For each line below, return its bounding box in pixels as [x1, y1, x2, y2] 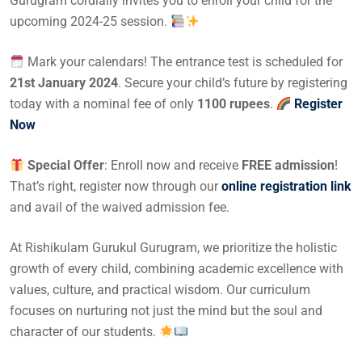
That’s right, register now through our [10, 179, 221, 195]
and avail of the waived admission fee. [10, 200, 229, 216]
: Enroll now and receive [104, 158, 242, 174]
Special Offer [27, 158, 105, 174]
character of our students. [10, 324, 159, 340]
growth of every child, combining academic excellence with [10, 261, 343, 277]
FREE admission [242, 158, 335, 174]
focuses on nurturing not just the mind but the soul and [10, 303, 322, 319]
